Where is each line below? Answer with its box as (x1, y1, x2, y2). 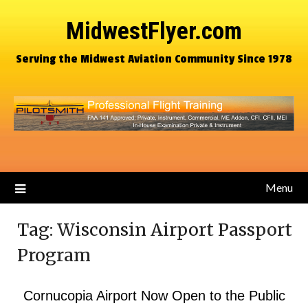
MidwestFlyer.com (66, 17, 242, 45)
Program (17, 244, 91, 266)
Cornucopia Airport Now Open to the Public (23, 288, 285, 303)
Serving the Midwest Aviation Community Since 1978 (16, 52, 292, 66)
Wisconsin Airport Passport (57, 219, 292, 241)
